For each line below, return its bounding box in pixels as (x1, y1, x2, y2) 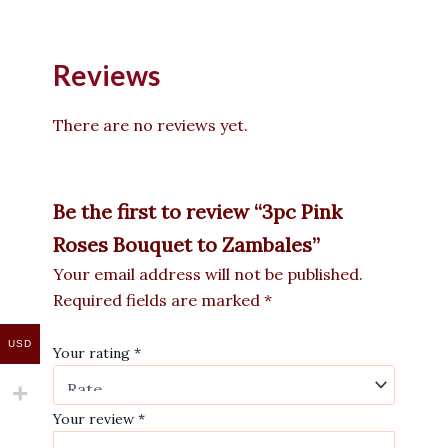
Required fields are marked (53, 290, 264, 311)
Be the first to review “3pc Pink (53, 199, 342, 225)
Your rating (53, 344, 134, 363)
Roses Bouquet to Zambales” (53, 232, 320, 258)
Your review (53, 410, 138, 429)
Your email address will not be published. (53, 264, 363, 285)
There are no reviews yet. (53, 114, 248, 135)
